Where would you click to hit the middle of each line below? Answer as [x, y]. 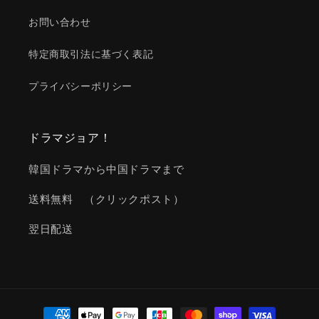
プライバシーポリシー [80, 86]
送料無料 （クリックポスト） [106, 199]
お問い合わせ [60, 22]
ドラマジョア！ [70, 138]
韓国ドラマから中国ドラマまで [106, 169]
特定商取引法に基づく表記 [91, 54]
